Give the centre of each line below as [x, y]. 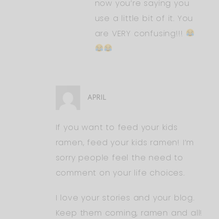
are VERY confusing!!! [140, 33]
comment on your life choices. [120, 173]
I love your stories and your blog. [125, 197]
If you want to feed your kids [117, 127]
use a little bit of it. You [144, 18]
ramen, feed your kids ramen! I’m [125, 142]
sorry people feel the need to [119, 157]
